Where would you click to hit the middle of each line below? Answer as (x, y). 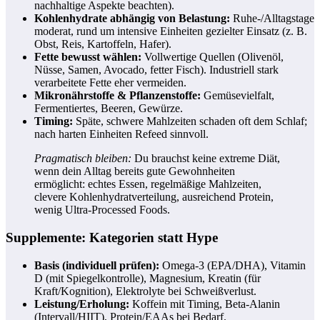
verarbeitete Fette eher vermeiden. (110, 83)
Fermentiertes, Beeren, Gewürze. (109, 109)
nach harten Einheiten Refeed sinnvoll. (121, 134)
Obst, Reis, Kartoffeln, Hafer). (103, 44)
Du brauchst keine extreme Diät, (206, 159)
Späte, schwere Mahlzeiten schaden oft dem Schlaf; (190, 121)
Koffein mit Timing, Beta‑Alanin (205, 304)
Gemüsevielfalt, (237, 96)
